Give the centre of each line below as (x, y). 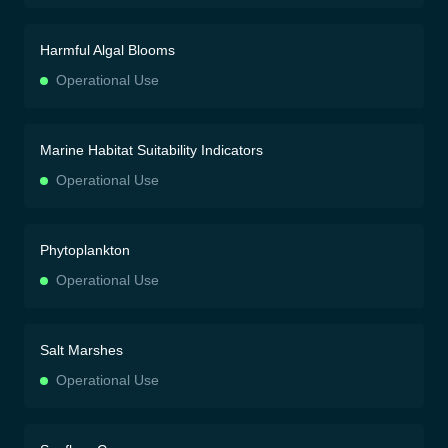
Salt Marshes (81, 350)
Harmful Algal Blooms (107, 50)
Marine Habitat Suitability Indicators (151, 150)
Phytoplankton (85, 250)
